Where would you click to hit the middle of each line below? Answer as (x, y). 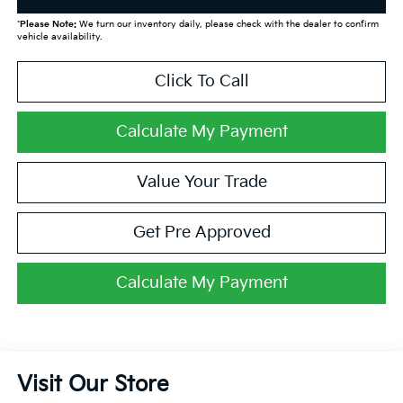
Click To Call (201, 82)
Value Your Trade (201, 183)
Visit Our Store (93, 385)
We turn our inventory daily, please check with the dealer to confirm (227, 25)
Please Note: (48, 25)
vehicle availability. (59, 37)
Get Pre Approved (201, 233)
